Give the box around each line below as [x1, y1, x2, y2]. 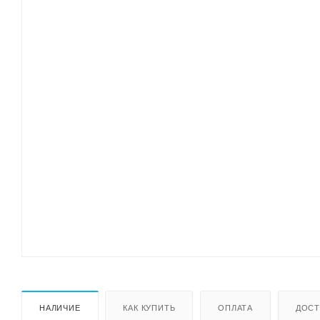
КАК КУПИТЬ [123, 303, 176, 312]
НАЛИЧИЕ [39, 303, 81, 312]
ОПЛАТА [218, 303, 254, 312]
